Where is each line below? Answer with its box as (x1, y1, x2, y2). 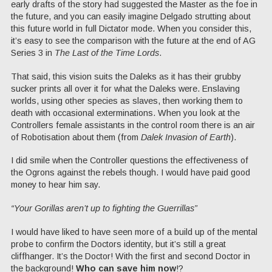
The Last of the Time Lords (55, 47, 159, 58)
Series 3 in (11, 47, 55, 58)
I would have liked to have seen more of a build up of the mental (11, 226, 257, 237)
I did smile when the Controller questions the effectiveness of (11, 155, 248, 166)
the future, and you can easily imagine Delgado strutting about (11, 11, 251, 21)
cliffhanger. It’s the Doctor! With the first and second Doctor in (11, 251, 250, 261)
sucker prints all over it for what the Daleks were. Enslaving (11, 83, 240, 93)
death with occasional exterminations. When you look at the (11, 107, 240, 118)
